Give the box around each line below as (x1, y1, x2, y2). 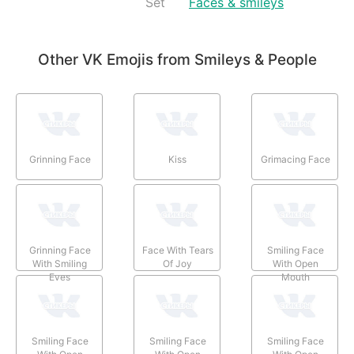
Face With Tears (141, 243, 213, 256)
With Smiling (32, 257, 88, 269)
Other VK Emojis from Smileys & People (37, 50, 317, 69)
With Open (273, 257, 319, 269)
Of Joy (163, 257, 193, 269)
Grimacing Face (261, 153, 331, 165)
